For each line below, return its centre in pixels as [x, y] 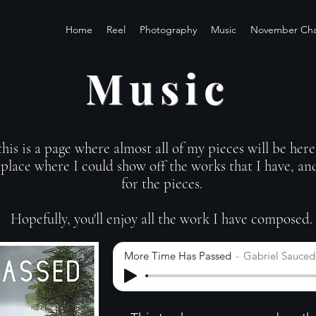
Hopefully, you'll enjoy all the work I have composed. [162, 219]
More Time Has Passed [178, 255]
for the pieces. [162, 184]
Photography [168, 30]
